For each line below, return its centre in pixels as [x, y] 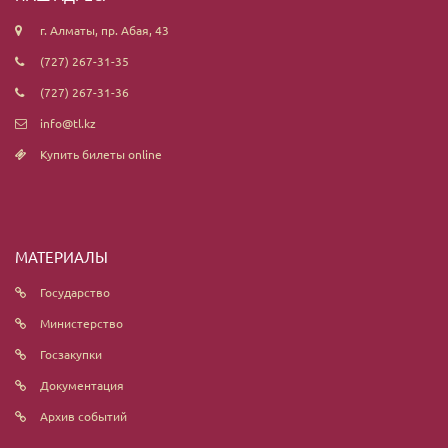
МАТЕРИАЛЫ [61, 256]
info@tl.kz [68, 122]
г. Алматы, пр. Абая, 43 [104, 29]
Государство [75, 291]
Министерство [81, 322]
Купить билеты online [101, 153]
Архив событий [83, 415]
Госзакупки [71, 353]
